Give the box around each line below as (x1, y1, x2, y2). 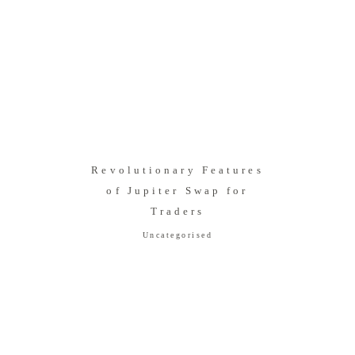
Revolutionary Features (91, 164, 264, 177)
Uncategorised (142, 231, 213, 240)
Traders (150, 205, 205, 218)
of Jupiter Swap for (106, 185, 249, 197)
